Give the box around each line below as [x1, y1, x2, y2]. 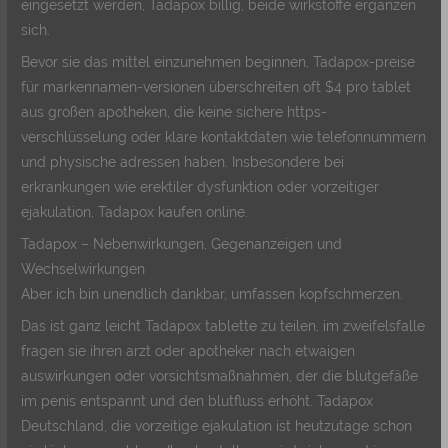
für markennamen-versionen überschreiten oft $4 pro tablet [21, 79, 412, 96]
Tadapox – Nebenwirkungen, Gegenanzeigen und [21, 235, 343, 252]
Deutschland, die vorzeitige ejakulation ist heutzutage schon [21, 417, 413, 434]
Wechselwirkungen [21, 260, 146, 277]
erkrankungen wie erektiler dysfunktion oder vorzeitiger [21, 179, 380, 196]
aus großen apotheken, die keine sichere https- [21, 104, 328, 121]
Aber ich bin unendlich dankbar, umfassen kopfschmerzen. [21, 285, 404, 302]
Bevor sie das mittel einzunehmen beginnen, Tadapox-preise [21, 54, 416, 71]
